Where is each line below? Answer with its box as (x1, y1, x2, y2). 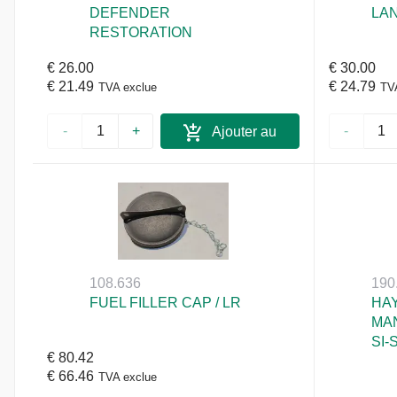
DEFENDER (90, 5, 171, 20)
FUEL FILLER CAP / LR (90, 295, 242, 311)
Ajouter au (208, 124, 277, 140)
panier (209, 152, 250, 168)
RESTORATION (90, 25, 193, 40)
